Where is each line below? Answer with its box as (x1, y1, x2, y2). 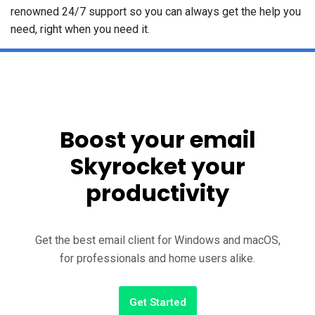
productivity (86, 177, 229, 210)
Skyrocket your (70, 150, 245, 183)
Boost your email (59, 124, 256, 156)
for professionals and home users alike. (60, 252, 255, 266)
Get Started (129, 296, 186, 309)
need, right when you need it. (11, 22, 150, 37)
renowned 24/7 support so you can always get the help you (11, 5, 301, 19)
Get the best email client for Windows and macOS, (34, 233, 281, 247)
